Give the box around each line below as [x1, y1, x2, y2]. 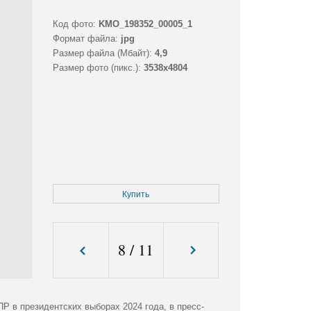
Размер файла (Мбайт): [52, 48, 152, 59]
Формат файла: [52, 33, 118, 44]
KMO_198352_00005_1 [98, 19, 192, 30]
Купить [122, 190, 150, 200]
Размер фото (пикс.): [52, 62, 141, 74]
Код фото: [52, 19, 96, 30]
